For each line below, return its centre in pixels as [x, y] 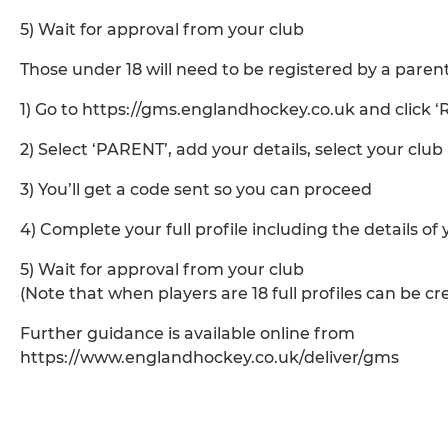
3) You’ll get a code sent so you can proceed [196, 190]
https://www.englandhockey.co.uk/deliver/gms [209, 358]
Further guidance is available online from [187, 334]
